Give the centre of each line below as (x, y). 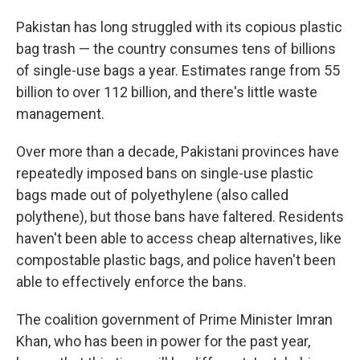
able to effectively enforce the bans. (131, 282)
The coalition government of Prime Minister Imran (174, 319)
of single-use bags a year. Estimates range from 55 (178, 70)
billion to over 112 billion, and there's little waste (167, 92)
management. (60, 114)
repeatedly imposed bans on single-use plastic (165, 173)
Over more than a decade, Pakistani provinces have (178, 151)
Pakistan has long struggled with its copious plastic (179, 27)
